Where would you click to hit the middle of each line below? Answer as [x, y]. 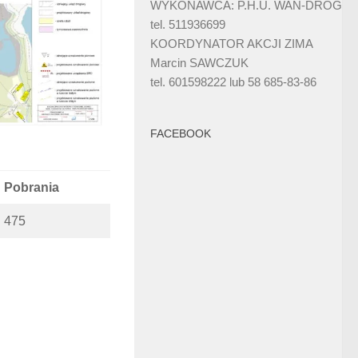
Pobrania [32, 187]
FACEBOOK [181, 134]
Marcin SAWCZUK [199, 63]
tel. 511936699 [188, 25]
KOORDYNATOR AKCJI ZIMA [232, 44]
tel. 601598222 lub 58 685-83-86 [233, 82]
